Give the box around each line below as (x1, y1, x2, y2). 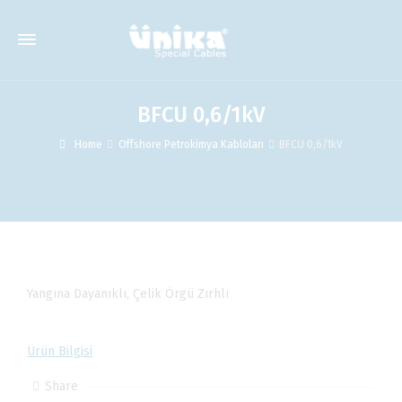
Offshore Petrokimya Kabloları (118, 138, 264, 151)
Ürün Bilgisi (27, 344, 92, 359)
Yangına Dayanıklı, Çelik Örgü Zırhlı (27, 286, 229, 301)
